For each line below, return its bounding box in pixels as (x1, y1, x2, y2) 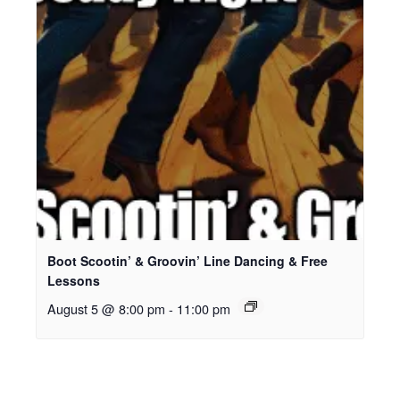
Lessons (47, 271, 100, 289)
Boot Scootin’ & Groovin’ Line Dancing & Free (47, 251, 328, 270)
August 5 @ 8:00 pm (47, 298, 165, 318)
